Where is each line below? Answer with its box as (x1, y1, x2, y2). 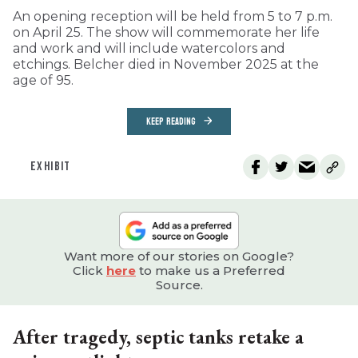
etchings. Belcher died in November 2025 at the (13, 57, 319, 73)
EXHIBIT (30, 159, 71, 175)
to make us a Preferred (136, 263, 285, 279)
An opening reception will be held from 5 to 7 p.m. (13, 9, 332, 25)
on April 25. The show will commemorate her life (13, 25, 320, 41)
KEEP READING (146, 113, 196, 131)
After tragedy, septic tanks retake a (13, 324, 304, 350)
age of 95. (13, 73, 74, 89)
